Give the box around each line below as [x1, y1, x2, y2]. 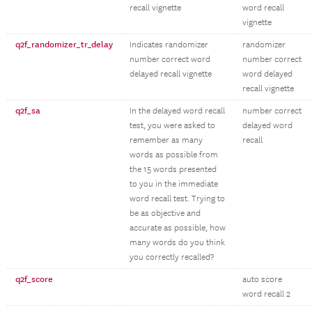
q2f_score [15, 274, 53, 285]
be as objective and [130, 208, 201, 219]
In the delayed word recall [130, 106, 225, 116]
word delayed [242, 69, 292, 79]
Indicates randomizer [130, 40, 208, 50]
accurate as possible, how [130, 223, 226, 233]
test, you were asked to [130, 120, 215, 131]
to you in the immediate [130, 179, 218, 189]
